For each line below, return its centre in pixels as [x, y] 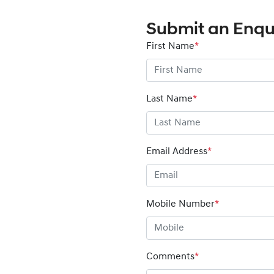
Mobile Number [180, 204]
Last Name [169, 99]
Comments [170, 257]
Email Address [177, 152]
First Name [170, 46]
